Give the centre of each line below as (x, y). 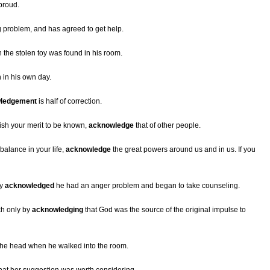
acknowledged (30, 186)
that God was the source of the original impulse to (165, 210)
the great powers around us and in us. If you (183, 150)
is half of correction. (69, 102)
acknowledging (58, 210)
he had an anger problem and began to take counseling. (147, 186)
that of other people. (167, 126)
